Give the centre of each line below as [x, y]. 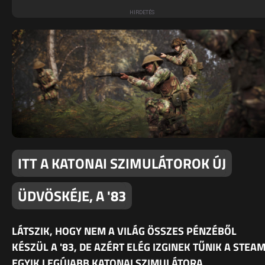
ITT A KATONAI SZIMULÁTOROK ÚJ [122, 164]
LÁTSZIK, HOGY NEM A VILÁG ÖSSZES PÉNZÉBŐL [124, 231]
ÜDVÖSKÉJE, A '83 [72, 196]
